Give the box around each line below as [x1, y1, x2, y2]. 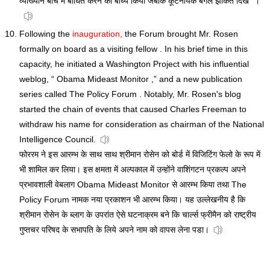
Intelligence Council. [19, 134, 96, 145]
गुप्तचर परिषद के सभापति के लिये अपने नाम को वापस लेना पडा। [19, 225, 209, 235]
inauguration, [72, 29, 122, 39]
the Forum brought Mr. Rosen [122, 29, 238, 39]
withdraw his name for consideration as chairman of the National [19, 119, 264, 130]
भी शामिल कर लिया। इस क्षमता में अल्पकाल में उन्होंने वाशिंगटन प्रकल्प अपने [19, 165, 246, 175]
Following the [19, 29, 72, 39]
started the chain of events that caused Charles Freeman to [19, 104, 246, 115]
